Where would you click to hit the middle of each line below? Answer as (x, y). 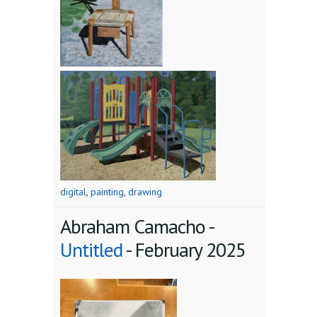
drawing (145, 192)
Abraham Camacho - (137, 226)
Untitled (91, 250)
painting (107, 192)
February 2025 (190, 250)
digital (73, 192)
